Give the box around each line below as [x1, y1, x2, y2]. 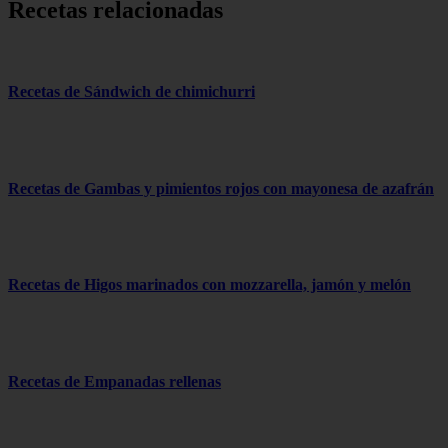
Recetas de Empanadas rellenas [8, 372, 221, 390]
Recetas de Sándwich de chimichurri [8, 83, 255, 101]
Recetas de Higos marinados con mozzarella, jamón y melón [8, 276, 411, 294]
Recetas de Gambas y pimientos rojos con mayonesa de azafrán [8, 179, 434, 197]
